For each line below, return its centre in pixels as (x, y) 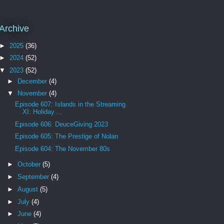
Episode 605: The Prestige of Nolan (67, 136)
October (30, 164)
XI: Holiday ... (43, 111)
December (33, 81)
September (34, 177)
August (28, 189)
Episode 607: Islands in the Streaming (70, 104)
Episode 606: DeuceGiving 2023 (62, 124)
